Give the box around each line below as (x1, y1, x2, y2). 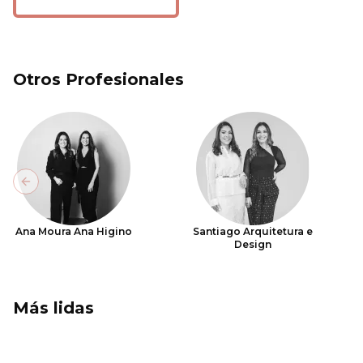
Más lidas (13, 298, 94, 318)
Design (234, 238, 272, 250)
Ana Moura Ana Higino (15, 225, 132, 237)
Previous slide (24, 181, 111, 196)
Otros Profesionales (13, 70, 184, 89)
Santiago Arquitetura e (193, 225, 314, 237)
